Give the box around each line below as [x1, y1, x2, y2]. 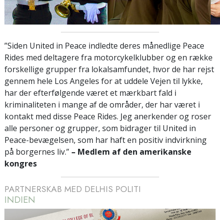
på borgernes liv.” [4, 146, 71, 157]
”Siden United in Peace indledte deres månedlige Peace [4, 40, 204, 51]
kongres [4, 158, 37, 169]
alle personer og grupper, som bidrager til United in [4, 122, 196, 134]
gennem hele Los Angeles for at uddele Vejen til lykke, [4, 75, 203, 86]
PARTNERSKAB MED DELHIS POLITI [4, 182, 141, 195]
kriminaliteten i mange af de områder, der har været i [4, 99, 200, 110]
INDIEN [4, 192, 35, 206]
